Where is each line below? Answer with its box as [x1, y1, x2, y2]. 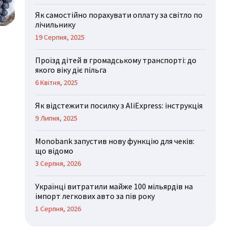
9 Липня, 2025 [35, 113, 78, 123]
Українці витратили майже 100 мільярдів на [35, 181, 193, 192]
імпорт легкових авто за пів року [35, 191, 155, 202]
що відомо [35, 146, 74, 156]
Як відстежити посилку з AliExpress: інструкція [35, 100, 203, 111]
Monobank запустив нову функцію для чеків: [35, 136, 195, 147]
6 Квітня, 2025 [35, 78, 78, 88]
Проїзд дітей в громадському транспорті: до [35, 55, 197, 66]
